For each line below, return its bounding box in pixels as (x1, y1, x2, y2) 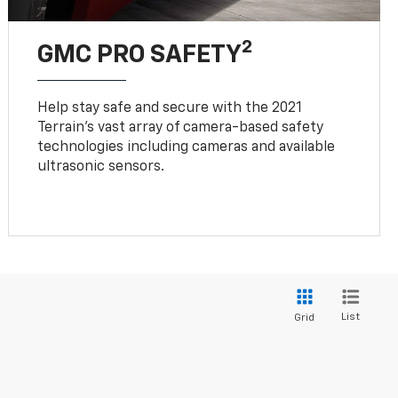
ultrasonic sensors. (37, 159, 165, 174)
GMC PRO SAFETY (37, 42, 243, 68)
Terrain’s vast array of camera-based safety (37, 120, 324, 135)
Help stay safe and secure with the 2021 (37, 100, 303, 115)
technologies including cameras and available (37, 139, 336, 155)
